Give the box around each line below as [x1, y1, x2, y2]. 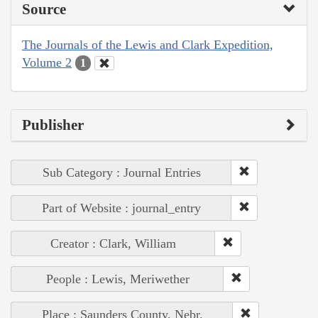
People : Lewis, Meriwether [45, 272, 190, 287]
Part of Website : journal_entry [42, 201, 201, 216]
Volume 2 [22, 55, 72, 70]
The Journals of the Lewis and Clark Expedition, [22, 37, 273, 52]
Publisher [22, 116, 84, 134]
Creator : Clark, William [50, 236, 176, 251]
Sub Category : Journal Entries [42, 165, 201, 180]
